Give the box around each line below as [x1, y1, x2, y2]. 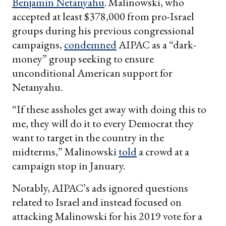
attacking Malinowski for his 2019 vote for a [12, 208, 202, 223]
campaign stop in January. [12, 158, 125, 173]
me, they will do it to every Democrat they [12, 116, 194, 131]
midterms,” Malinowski [12, 144, 119, 159]
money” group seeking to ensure [12, 51, 154, 66]
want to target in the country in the [12, 130, 164, 145]
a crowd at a [137, 144, 189, 159]
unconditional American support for [12, 65, 173, 80]
